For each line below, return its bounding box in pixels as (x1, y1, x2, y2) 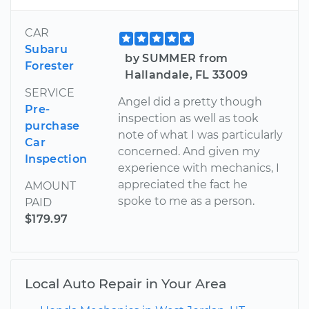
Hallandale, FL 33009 (125, 68, 248, 81)
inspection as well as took (118, 111, 259, 125)
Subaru (25, 42, 68, 56)
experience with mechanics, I (118, 161, 280, 175)
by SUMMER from (125, 51, 228, 65)
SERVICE (25, 86, 74, 99)
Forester (25, 59, 74, 72)
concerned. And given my (118, 144, 261, 158)
